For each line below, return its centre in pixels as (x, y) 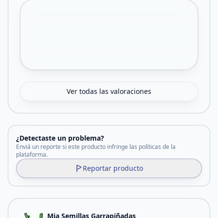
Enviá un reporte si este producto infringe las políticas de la (96, 147)
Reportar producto (113, 168)
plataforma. (32, 154)
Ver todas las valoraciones (109, 91)
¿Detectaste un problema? (60, 138)
